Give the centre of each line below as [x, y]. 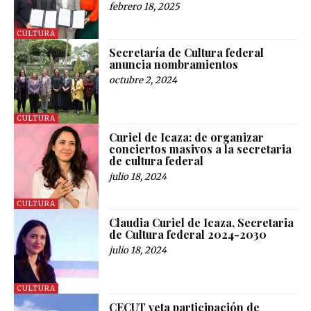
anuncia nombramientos [174, 64]
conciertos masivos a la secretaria [201, 149]
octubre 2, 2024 [143, 80]
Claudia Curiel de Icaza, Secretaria [202, 222]
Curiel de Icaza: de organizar [187, 137]
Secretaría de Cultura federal [187, 52]
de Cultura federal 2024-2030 [188, 234]
